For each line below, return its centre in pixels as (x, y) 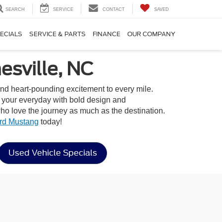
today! (50, 122)
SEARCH (15, 10)
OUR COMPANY (151, 34)
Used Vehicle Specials (53, 153)
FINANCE (107, 34)
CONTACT (114, 10)
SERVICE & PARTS (57, 34)
